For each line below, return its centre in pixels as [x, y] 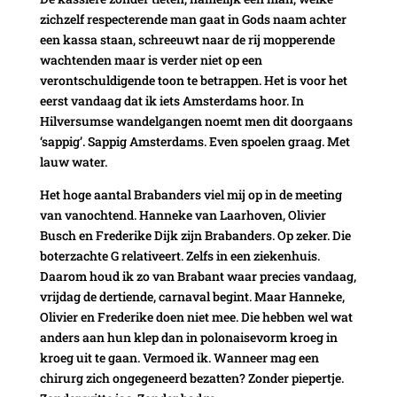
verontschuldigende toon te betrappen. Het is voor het [193, 80]
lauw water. [73, 161]
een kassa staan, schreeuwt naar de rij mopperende [187, 39]
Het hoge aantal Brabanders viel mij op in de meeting [191, 194]
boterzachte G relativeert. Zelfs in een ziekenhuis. [179, 255]
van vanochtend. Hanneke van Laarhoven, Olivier [183, 214]
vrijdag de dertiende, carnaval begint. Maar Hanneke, [192, 296]
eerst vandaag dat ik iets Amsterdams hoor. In [171, 100]
